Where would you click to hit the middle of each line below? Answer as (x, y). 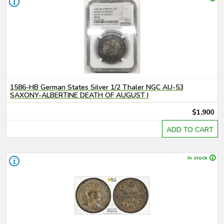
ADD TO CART (190, 130)
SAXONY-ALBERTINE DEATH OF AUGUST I (79, 95)
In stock (197, 158)
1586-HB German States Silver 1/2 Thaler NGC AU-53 (97, 87)
